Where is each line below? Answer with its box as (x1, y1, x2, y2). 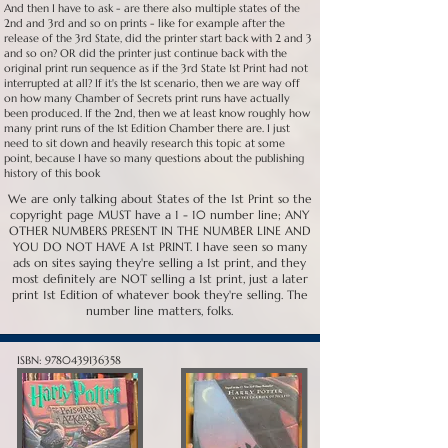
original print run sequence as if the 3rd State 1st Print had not (4, 61, 308, 75)
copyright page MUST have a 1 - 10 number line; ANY (10, 207, 309, 222)
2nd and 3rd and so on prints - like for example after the (4, 16, 285, 30)
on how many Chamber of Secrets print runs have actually (4, 91, 290, 105)
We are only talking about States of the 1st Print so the (7, 191, 312, 206)
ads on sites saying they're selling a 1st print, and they (13, 255, 306, 270)
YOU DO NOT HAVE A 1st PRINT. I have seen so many (12, 239, 307, 254)
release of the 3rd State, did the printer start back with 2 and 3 (4, 31, 312, 45)
